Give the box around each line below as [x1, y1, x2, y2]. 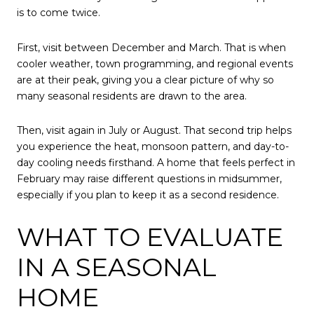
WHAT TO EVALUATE [17, 221, 283, 252]
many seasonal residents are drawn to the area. [17, 89, 247, 102]
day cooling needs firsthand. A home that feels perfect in [17, 156, 295, 170]
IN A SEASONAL [17, 251, 217, 282]
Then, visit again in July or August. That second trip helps [17, 124, 292, 137]
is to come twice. [17, 6, 100, 19]
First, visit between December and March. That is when [17, 41, 286, 54]
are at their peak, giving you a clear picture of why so [17, 73, 274, 86]
